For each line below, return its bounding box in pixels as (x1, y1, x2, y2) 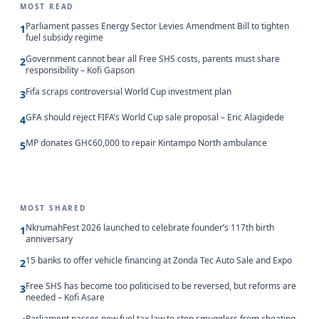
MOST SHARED (20, 202, 86, 213)
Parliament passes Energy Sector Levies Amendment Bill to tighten (26, 19, 289, 32)
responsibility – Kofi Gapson (26, 63, 135, 76)
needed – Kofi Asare (26, 291, 105, 303)
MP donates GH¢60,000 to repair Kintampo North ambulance (26, 136, 267, 149)
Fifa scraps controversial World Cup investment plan (26, 85, 231, 98)
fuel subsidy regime (26, 31, 103, 43)
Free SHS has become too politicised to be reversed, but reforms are (26, 279, 296, 292)
